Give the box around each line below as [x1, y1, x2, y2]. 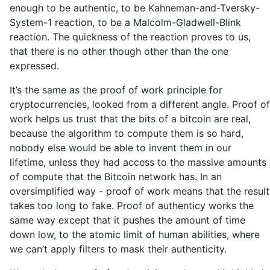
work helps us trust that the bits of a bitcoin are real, [10, 113, 251, 125]
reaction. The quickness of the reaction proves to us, [10, 31, 251, 43]
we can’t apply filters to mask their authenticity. [10, 243, 227, 255]
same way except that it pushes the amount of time [10, 214, 245, 226]
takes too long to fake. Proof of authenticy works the [10, 199, 254, 212]
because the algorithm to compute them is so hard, [10, 127, 243, 139]
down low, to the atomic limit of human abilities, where [10, 228, 260, 240]
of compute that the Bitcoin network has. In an [10, 171, 222, 183]
